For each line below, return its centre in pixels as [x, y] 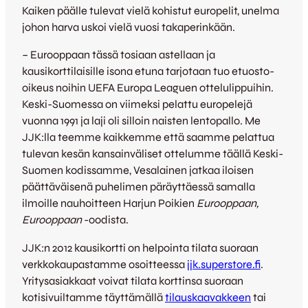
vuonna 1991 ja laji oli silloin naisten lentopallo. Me [141, 121]
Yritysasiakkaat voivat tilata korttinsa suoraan [133, 280]
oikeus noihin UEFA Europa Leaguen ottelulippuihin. [148, 88]
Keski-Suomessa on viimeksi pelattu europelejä [137, 104]
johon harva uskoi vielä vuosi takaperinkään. [129, 27]
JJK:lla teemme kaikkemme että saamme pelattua [148, 137]
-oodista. [105, 220]
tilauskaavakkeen [208, 297]
